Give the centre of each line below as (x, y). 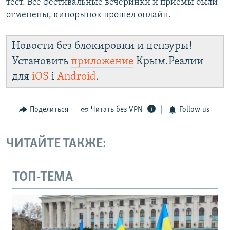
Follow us (194, 110)
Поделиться (49, 110)
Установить (41, 62)
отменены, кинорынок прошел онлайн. (89, 15)
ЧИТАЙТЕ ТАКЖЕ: (56, 144)
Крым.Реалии (168, 62)
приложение (102, 62)
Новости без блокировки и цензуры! (102, 46)
